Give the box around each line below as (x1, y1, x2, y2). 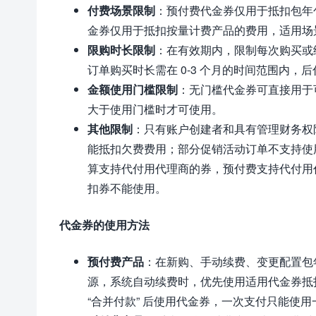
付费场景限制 (87, 2, 155, 18)
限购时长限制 (87, 42, 155, 58)
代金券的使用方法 (59, 217, 150, 233)
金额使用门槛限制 (87, 81, 178, 97)
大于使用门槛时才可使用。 (87, 101, 223, 117)
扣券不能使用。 (87, 180, 166, 196)
